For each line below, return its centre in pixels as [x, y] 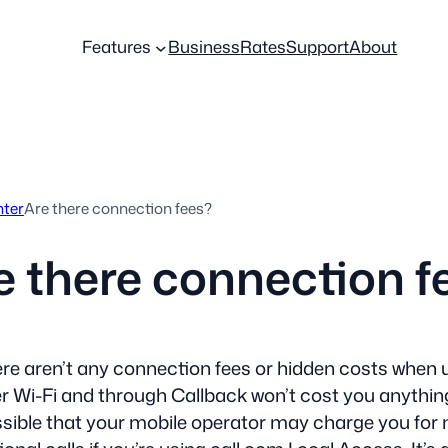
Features [116, 46]
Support [318, 46]
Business [204, 46]
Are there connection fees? [118, 207]
